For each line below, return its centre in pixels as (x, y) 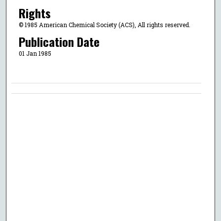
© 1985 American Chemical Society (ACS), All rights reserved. (104, 24)
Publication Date (59, 41)
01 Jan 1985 (35, 53)
